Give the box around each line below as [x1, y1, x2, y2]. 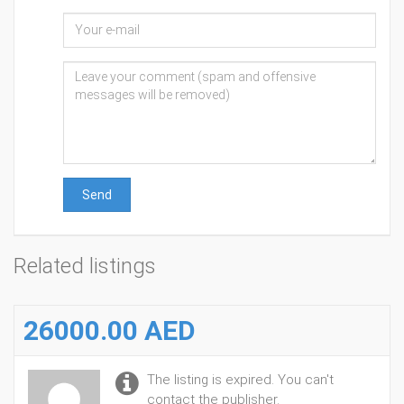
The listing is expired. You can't [146, 372, 334, 388]
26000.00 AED [23, 315, 196, 346]
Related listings [14, 253, 156, 279]
